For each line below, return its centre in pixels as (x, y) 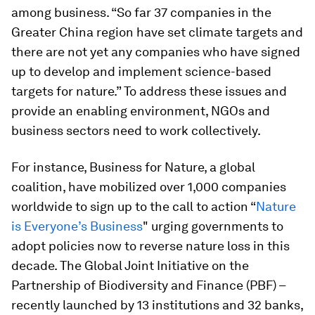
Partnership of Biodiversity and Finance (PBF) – (148, 285)
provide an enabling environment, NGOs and (141, 110)
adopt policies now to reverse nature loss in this (150, 245)
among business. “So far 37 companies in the (141, 12)
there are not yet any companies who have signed (156, 51)
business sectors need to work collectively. (136, 130)
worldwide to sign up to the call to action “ (134, 206)
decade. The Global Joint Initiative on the (130, 265)
